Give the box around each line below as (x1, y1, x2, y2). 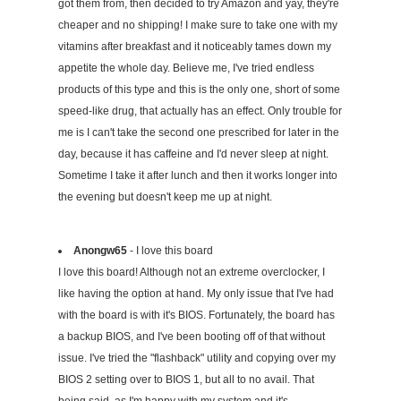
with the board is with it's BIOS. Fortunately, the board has (58, 309, 335, 322)
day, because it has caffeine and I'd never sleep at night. (58, 148, 328, 161)
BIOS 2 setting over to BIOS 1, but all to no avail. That (58, 373, 314, 387)
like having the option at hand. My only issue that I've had (58, 287, 334, 301)
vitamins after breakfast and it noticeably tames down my (58, 40, 331, 54)
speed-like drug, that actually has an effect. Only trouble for (58, 105, 342, 118)
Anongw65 (73, 244, 127, 258)
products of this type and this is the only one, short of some (58, 83, 340, 97)
